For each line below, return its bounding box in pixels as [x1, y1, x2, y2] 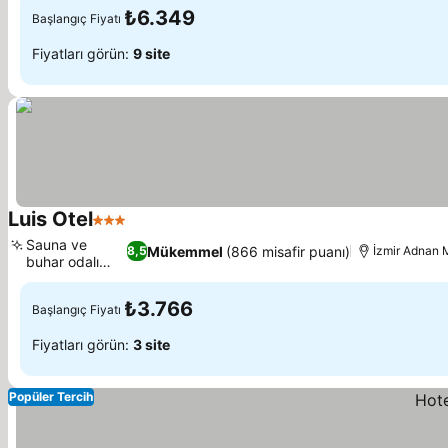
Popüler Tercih [9, 389, 93, 404]
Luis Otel [8, 207, 93, 231]
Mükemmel [146, 242, 223, 260]
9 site [133, 44, 170, 62]
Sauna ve [26, 236, 87, 253]
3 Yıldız [92, 220, 149, 240]
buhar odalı [26, 253, 99, 270]
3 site [133, 335, 170, 353]
